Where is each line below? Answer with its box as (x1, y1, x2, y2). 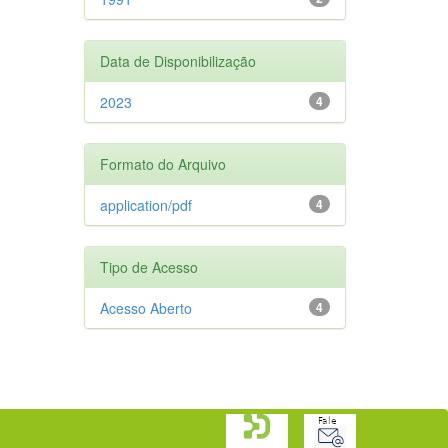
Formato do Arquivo (99, 153, 226, 174)
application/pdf (99, 194, 192, 215)
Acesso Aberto (99, 297, 192, 318)
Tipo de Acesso (99, 256, 198, 277)
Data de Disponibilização (99, 50, 256, 71)
